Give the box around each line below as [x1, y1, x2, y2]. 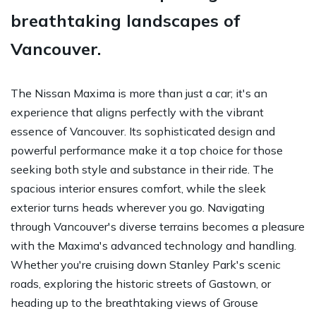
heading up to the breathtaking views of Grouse [11, 295, 258, 310]
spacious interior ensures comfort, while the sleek [11, 181, 266, 195]
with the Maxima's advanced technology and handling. [11, 238, 296, 253]
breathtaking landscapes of [11, 9, 240, 31]
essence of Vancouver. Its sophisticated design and [11, 123, 275, 138]
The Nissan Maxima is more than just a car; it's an [11, 85, 267, 100]
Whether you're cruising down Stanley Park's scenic [11, 257, 281, 272]
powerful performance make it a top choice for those [11, 142, 283, 157]
